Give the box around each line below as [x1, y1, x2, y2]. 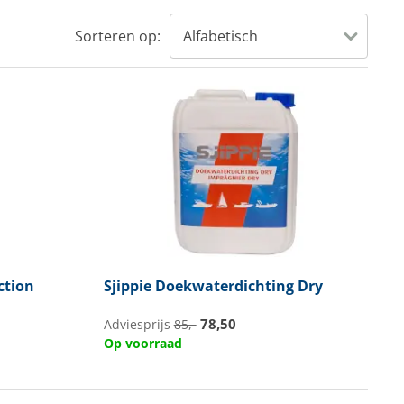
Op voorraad [103, 335, 182, 352]
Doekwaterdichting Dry [151, 276, 323, 296]
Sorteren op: [75, 26, 161, 46]
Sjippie [103, 276, 151, 296]
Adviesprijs [103, 317, 174, 333]
